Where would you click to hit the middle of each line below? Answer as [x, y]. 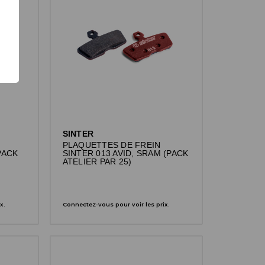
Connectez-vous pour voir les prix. [116, 204]
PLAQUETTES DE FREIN [112, 145]
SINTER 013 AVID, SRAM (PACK [125, 153]
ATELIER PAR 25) [97, 161]
